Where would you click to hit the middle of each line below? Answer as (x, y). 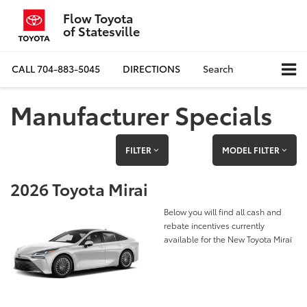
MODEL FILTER (251, 149)
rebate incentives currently (214, 225)
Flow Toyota (98, 18)
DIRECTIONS (151, 69)
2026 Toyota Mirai (79, 188)
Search (218, 69)
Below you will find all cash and (223, 211)
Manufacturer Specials (142, 114)
